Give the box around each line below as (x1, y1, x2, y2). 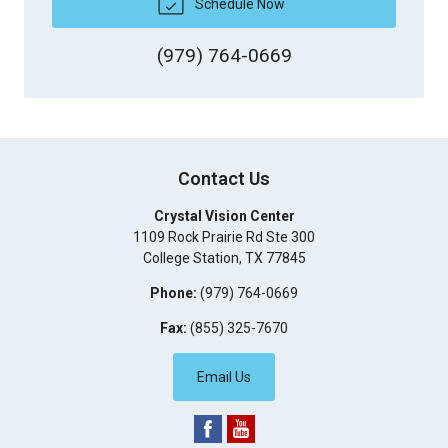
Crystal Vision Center (153, 207, 295, 224)
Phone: (150, 284, 197, 301)
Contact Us (178, 167, 270, 189)
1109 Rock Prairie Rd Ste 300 (133, 228, 315, 245)
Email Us (197, 368, 251, 385)
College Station (142, 249, 239, 266)
